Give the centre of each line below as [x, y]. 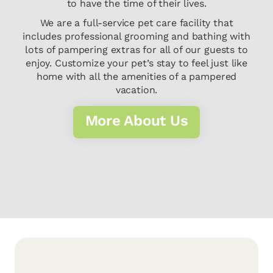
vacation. [136, 90]
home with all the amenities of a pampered [136, 77]
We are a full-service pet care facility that [136, 23]
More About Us [136, 121]
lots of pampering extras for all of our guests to [136, 50]
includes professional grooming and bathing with [136, 37]
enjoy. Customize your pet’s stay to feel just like [136, 63]
